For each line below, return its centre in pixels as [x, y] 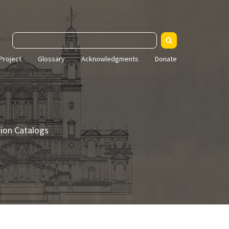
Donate [166, 59]
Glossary [51, 59]
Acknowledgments [110, 59]
